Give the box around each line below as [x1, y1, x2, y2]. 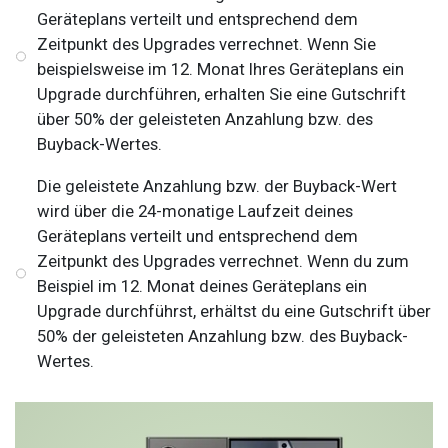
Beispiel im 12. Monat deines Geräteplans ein [37, 275, 368, 296]
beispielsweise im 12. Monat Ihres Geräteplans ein [37, 58, 405, 79]
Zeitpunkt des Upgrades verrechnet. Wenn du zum [37, 250, 410, 271]
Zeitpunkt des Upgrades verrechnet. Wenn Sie [37, 33, 377, 54]
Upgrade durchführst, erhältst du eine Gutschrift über [37, 300, 432, 321]
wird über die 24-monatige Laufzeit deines [37, 200, 354, 221]
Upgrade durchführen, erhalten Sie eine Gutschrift [37, 83, 407, 104]
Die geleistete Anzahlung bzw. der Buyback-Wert [37, 175, 398, 196]
